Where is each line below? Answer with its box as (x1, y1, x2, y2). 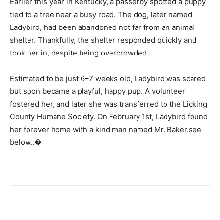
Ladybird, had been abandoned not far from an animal (10, 22, 194, 32)
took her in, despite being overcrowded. (10, 48, 149, 57)
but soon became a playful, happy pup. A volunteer (10, 86, 185, 96)
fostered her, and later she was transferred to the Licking (10, 99, 207, 109)
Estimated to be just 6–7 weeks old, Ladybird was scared (10, 73, 206, 83)
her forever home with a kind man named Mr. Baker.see (10, 124, 201, 134)
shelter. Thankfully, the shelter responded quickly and (10, 35, 196, 45)
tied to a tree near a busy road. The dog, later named (10, 9, 192, 19)
